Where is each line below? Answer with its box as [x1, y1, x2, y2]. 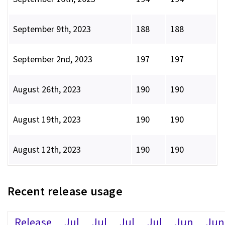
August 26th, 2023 [13, 83, 81, 95]
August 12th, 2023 [13, 144, 81, 156]
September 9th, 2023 [13, 23, 91, 35]
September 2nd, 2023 [13, 53, 92, 65]
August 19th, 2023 [13, 114, 81, 126]
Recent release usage [8, 183, 123, 199]
